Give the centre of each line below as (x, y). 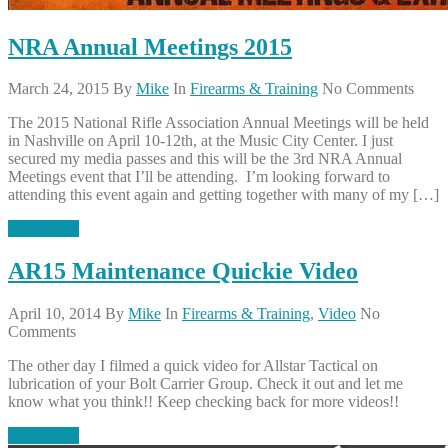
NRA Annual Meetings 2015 (150, 46)
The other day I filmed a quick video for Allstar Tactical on (193, 366)
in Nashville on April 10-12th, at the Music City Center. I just (200, 141)
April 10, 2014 (54, 314)
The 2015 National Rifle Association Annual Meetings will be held (218, 123)
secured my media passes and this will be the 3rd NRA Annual (205, 159)
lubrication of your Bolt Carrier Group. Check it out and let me (205, 384)
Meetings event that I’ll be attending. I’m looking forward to (199, 177)
